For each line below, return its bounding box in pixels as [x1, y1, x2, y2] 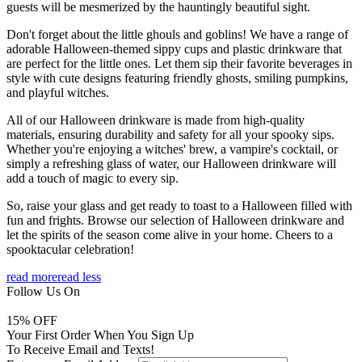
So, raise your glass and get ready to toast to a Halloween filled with [6, 198, 352, 213]
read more [6, 269, 57, 284]
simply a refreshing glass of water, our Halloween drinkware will [6, 156, 336, 170]
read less [57, 269, 101, 284]
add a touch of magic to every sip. [6, 170, 179, 185]
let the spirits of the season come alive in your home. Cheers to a [6, 227, 333, 242]
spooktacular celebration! [6, 242, 134, 256]
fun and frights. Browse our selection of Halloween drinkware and [6, 213, 344, 227]
